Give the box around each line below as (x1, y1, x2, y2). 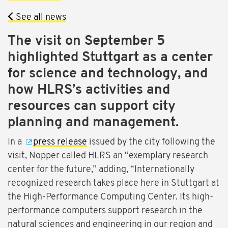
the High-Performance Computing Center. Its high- (8, 192, 213, 203)
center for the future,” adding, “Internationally (8, 165, 194, 175)
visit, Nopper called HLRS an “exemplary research (8, 151, 208, 161)
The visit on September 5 (8, 35, 165, 49)
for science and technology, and (8, 67, 208, 81)
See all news (14, 13, 66, 23)
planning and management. (8, 116, 179, 130)
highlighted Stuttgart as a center (8, 51, 213, 65)
